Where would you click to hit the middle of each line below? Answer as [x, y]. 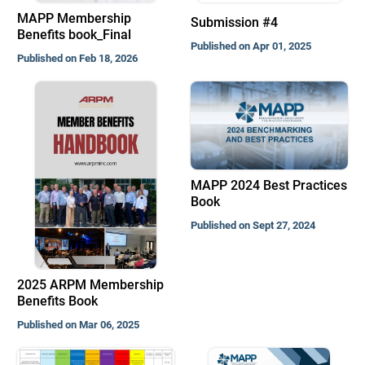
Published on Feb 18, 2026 [77, 58]
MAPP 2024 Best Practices [269, 186]
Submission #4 [235, 22]
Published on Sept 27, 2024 [253, 226]
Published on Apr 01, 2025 [251, 46]
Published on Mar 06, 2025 [78, 325]
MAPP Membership [74, 18]
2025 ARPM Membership [90, 285]
